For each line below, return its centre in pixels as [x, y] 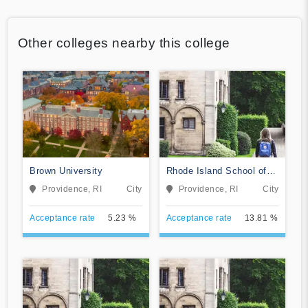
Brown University [66, 170]
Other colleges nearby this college [124, 43]
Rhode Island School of [216, 170]
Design [181, 184]
